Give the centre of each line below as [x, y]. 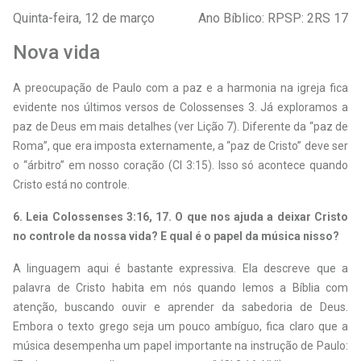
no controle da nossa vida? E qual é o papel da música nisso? [176, 237]
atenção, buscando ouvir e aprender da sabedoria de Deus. [180, 307]
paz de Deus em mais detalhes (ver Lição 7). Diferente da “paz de [180, 127]
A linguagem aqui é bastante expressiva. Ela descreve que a [180, 269]
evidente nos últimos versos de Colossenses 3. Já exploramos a [180, 108]
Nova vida [56, 53]
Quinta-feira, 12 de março [84, 19]
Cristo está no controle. [71, 185]
